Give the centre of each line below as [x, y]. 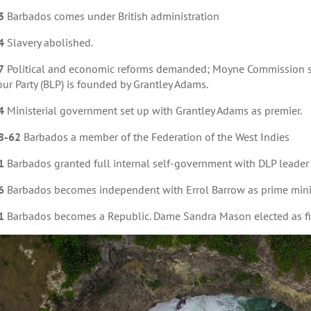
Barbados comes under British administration [113, 16]
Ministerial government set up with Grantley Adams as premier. [153, 111]
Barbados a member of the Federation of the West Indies [155, 137]
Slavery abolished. [48, 43]
